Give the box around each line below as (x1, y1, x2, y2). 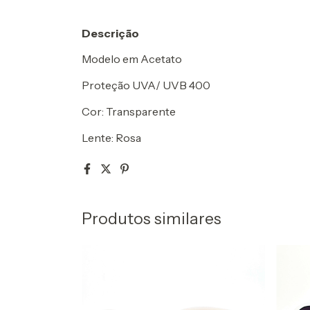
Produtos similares (82, 209, 221, 228)
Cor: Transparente (82, 104, 176, 118)
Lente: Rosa (82, 131, 141, 145)
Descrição (82, 26, 139, 40)
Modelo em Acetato (82, 52, 182, 66)
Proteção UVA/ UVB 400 (82, 78, 210, 92)
